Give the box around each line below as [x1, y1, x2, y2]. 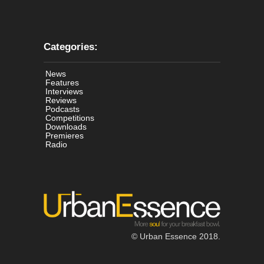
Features [45, 77, 79, 87]
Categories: [44, 41, 98, 52]
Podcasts [45, 104, 80, 114]
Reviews [45, 95, 77, 105]
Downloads [45, 121, 87, 131]
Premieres [45, 130, 84, 140]
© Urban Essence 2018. [131, 231, 220, 241]
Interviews [45, 86, 83, 96]
